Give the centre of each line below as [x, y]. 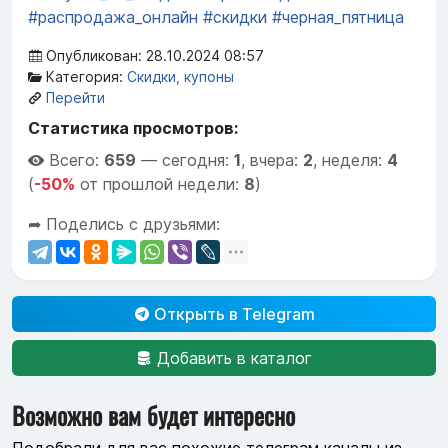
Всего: [76, 160]
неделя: [354, 160]
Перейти [75, 98]
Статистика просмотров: [133, 128]
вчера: [276, 160]
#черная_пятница [338, 17]
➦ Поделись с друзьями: [124, 224]
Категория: [84, 77]
